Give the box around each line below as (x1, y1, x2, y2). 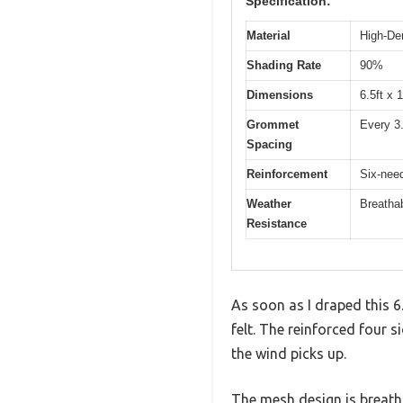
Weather (246, 196, 291, 210)
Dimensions (246, 87, 313, 102)
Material (246, 28, 291, 42)
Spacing (246, 137, 292, 151)
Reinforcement (246, 166, 327, 181)
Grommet (246, 117, 299, 131)
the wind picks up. (231, 345, 346, 363)
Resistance (246, 216, 307, 230)
